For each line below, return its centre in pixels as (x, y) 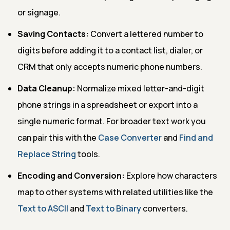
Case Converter (130, 137)
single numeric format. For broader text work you (112, 121)
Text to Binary (113, 208)
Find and (196, 137)
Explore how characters (171, 175)
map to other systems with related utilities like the (115, 192)
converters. (165, 208)
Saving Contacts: (53, 34)
